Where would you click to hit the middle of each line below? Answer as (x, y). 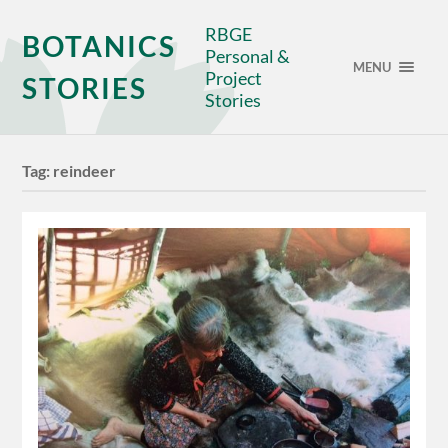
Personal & (248, 56)
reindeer (85, 171)
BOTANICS (99, 46)
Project (234, 78)
